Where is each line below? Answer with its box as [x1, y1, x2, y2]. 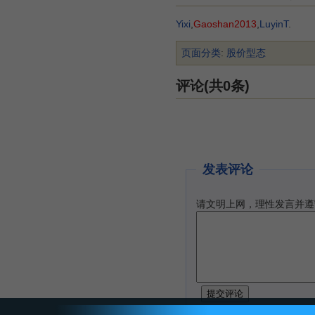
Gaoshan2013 [193, 18, 257, 30]
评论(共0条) [176, 78, 250, 94]
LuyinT [259, 18, 288, 30]
